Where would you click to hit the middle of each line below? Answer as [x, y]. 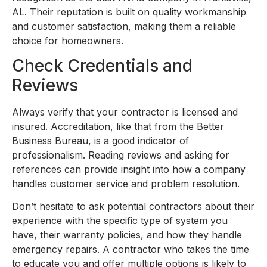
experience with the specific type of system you [120, 221]
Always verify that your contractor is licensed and [125, 112]
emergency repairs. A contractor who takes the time [131, 249]
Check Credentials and [102, 65]
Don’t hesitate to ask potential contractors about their [133, 207]
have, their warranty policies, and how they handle [127, 235]
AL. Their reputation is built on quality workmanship [129, 12]
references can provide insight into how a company [129, 169]
